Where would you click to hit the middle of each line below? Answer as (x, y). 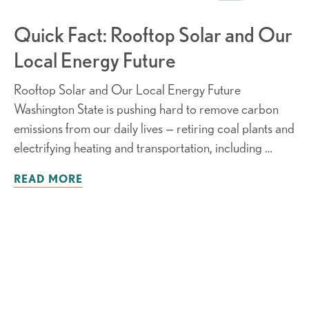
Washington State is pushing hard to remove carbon (146, 109)
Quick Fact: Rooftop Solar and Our (153, 35)
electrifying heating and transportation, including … (143, 148)
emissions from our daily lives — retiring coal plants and (154, 128)
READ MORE (48, 179)
